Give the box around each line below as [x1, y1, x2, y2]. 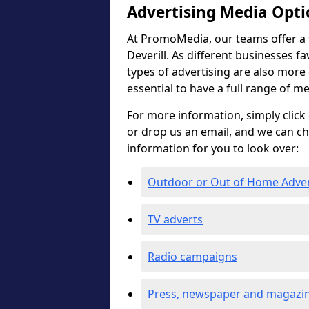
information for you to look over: [127, 141, 299, 156]
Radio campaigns [148, 249, 237, 264]
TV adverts [148, 212, 203, 227]
